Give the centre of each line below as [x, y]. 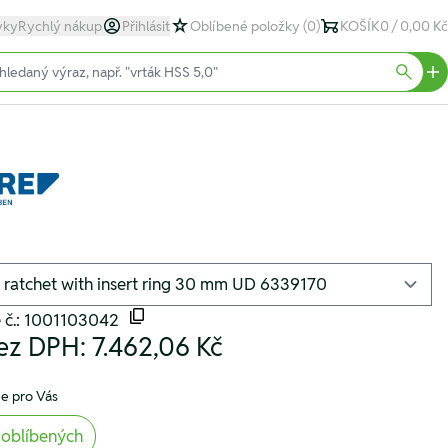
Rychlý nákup [60, 26]
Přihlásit [146, 26]
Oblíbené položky [246, 26]
